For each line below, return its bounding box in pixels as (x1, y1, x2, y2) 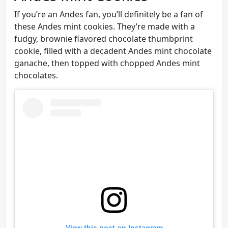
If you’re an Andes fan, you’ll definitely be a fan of (14, 9, 203, 20)
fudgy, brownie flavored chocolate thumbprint (14, 33, 193, 45)
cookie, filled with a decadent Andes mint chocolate (14, 45, 212, 57)
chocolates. (14, 70, 58, 81)
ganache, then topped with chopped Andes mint (14, 58, 200, 69)
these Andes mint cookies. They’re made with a (14, 21, 195, 33)
